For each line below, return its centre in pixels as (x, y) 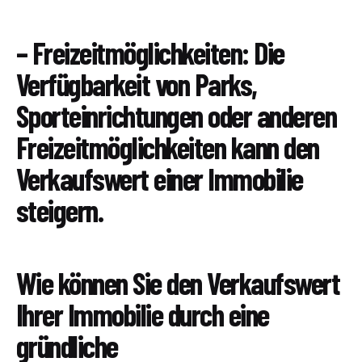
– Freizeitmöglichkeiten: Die (150, 53)
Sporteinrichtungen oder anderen (177, 116)
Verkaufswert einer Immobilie (160, 179)
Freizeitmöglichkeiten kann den (168, 147)
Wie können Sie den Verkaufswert (178, 283)
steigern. (60, 210)
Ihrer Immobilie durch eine (143, 315)
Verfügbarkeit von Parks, (137, 84)
